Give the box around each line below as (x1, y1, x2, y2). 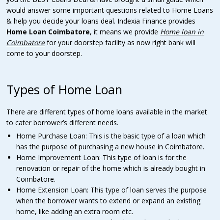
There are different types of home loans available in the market (6, 107, 208, 116)
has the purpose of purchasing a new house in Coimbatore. (16, 141, 205, 151)
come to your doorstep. (6, 48, 82, 58)
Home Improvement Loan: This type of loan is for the (16, 152, 187, 162)
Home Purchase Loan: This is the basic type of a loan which (16, 131, 206, 140)
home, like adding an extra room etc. (16, 206, 134, 216)
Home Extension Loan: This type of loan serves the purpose (16, 185, 207, 194)
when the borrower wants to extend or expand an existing (16, 195, 201, 205)
